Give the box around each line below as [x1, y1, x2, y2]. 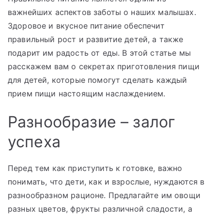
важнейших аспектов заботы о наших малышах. [8, 7, 196, 17]
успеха [8, 132, 61, 151]
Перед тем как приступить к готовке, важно [8, 163, 183, 173]
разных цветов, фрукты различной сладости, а [8, 203, 192, 214]
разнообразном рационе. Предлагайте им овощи [8, 190, 201, 200]
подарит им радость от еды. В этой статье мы [8, 47, 191, 58]
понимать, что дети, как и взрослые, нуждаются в [8, 176, 205, 186]
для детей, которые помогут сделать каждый [8, 75, 187, 85]
